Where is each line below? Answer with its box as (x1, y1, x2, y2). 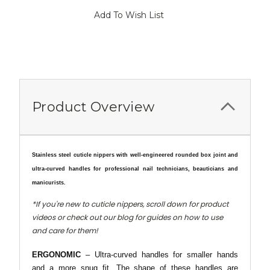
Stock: (12, 14, 31, 24)
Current (12, 5, 36, 14)
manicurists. (32, 179, 67, 186)
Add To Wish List (94, 9, 164, 20)
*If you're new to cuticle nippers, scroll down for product (32, 198, 228, 209)
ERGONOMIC (32, 250, 86, 259)
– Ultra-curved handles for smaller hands (85, 250, 239, 259)
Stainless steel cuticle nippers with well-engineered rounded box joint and (32, 151, 238, 158)
